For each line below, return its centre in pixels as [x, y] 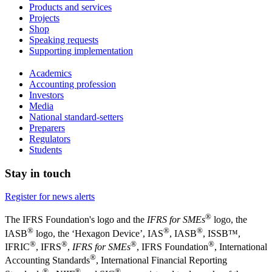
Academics [50, 73]
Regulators [50, 138]
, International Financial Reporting [161, 260]
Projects [44, 18]
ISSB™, [224, 234]
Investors [46, 95]
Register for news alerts [50, 197]
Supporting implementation [81, 51]
